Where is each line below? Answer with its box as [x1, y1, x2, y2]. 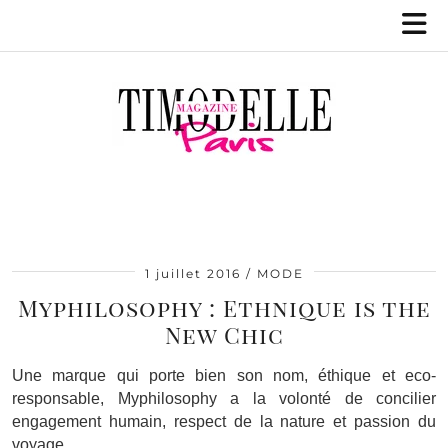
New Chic [164, 319, 284, 350]
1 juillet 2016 [144, 266, 241, 281]
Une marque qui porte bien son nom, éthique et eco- [12, 367, 436, 384]
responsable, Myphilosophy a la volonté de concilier [12, 390, 436, 407]
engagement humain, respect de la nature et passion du [12, 413, 436, 430]
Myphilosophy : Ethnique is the [17, 292, 431, 323]
